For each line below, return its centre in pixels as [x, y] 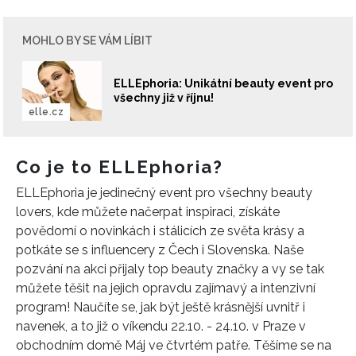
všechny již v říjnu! [164, 98]
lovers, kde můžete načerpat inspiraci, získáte [148, 211]
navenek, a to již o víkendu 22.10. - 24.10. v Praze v [161, 326]
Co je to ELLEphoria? [120, 166]
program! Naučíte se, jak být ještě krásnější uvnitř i [161, 307]
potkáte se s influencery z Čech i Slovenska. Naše [160, 250]
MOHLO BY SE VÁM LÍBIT [87, 40]
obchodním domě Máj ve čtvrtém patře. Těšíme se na [174, 345]
